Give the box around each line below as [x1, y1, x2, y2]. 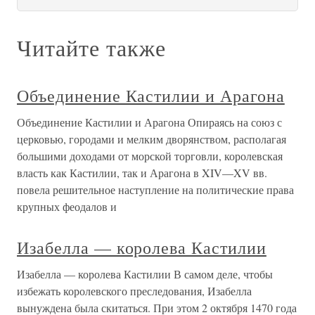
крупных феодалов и [17, 199, 117, 214]
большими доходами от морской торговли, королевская [17, 148, 283, 164]
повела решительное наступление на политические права [17, 182, 294, 198]
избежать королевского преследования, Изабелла [17, 283, 252, 299]
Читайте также [17, 32, 166, 63]
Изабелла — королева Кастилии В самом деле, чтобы [17, 266, 273, 282]
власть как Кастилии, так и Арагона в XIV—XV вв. [17, 165, 267, 181]
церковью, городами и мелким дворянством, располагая [17, 131, 286, 147]
